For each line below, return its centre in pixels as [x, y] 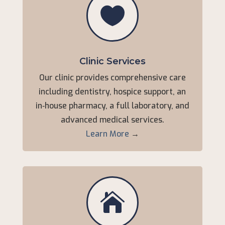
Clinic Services [112, 61]
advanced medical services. [112, 120]
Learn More [107, 134]
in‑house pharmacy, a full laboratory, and [112, 106]
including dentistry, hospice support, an [113, 92]
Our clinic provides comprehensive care [112, 78]
